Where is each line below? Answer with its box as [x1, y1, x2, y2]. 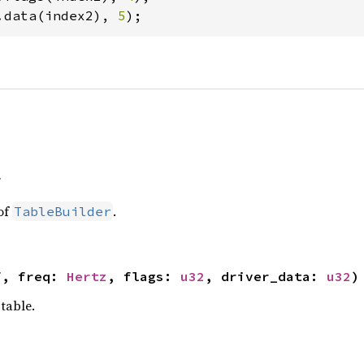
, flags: [106, 268, 180, 284]
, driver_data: [204, 268, 327, 284]
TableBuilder [13, 203, 111, 219]
